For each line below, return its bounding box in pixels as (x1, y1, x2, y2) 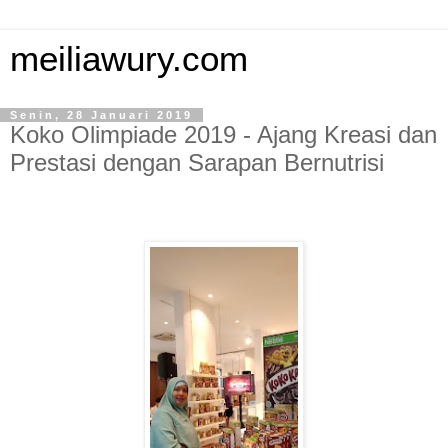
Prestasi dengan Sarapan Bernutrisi (10, 149, 384, 176)
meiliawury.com (10, 40, 248, 78)
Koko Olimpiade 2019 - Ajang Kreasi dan (10, 121, 437, 148)
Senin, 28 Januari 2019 (10, 109, 193, 121)
